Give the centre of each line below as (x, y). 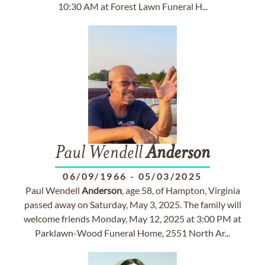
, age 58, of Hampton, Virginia (181, 190)
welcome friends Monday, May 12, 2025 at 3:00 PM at (132, 219)
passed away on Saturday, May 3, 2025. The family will (132, 204)
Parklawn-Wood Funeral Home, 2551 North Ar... (132, 233)
